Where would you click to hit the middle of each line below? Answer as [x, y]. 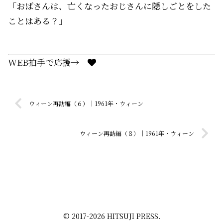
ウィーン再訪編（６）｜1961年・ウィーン [86, 103]
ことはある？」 [38, 21]
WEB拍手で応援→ [48, 62]
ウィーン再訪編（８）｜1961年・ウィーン [137, 133]
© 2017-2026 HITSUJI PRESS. [111, 216]
